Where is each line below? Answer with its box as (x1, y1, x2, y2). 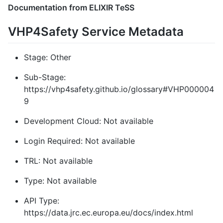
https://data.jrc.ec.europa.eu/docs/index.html (24, 207, 193, 218)
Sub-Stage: (24, 72, 66, 82)
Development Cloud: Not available (24, 115, 153, 126)
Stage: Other (24, 52, 71, 62)
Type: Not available (24, 175, 97, 186)
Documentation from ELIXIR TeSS (8, 2, 134, 12)
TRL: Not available (24, 155, 93, 166)
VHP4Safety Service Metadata (8, 24, 184, 39)
